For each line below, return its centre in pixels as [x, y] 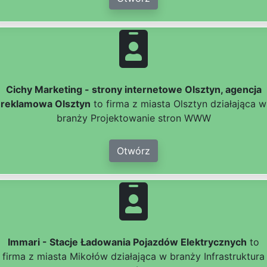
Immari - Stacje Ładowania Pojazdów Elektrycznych [127, 242]
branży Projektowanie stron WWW [133, 118]
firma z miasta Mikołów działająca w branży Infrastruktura [133, 257]
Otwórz [133, 151]
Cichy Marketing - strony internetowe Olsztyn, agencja [133, 90]
